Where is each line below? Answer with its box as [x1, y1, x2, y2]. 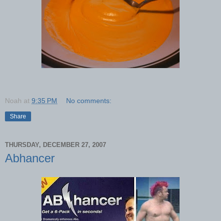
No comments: [66, 97, 112, 105]
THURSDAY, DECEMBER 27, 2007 [5, 141, 106, 148]
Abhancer [5, 151, 55, 165]
